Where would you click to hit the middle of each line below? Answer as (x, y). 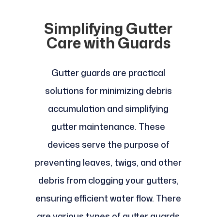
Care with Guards (108, 43)
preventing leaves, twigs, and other (108, 163)
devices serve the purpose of (108, 145)
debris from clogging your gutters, (108, 180)
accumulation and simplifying (108, 109)
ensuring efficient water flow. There (108, 198)
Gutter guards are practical (108, 73)
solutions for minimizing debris (108, 91)
